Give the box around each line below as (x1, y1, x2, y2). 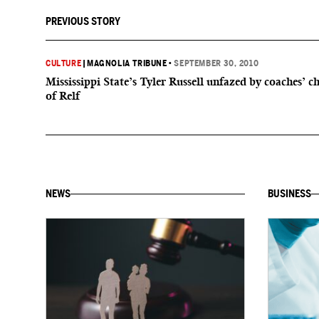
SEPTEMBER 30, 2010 (174, 58, 259, 68)
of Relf (46, 89, 80, 103)
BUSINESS (268, 188, 311, 199)
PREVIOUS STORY (46, 16, 120, 27)
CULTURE (46, 58, 82, 68)
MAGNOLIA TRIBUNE (87, 58, 167, 68)
